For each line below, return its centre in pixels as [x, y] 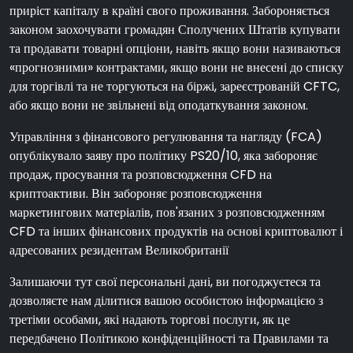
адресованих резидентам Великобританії [119, 250]
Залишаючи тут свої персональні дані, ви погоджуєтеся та [165, 281]
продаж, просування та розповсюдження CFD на [141, 174]
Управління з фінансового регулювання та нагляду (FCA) [166, 136]
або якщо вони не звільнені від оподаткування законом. [159, 105]
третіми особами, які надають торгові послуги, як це [150, 319]
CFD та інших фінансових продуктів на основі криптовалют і [176, 231]
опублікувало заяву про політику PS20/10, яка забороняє [163, 155]
